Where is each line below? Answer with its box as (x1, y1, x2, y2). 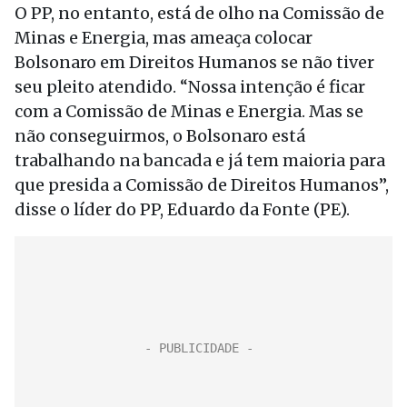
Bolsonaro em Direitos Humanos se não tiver (15, 52, 374, 73)
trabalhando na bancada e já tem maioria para (15, 150, 385, 171)
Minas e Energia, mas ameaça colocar (15, 27, 313, 48)
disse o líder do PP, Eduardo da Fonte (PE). (15, 199, 350, 220)
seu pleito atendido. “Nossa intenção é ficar (15, 76, 365, 97)
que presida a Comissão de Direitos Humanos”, (15, 174, 389, 195)
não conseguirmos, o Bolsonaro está (15, 125, 305, 146)
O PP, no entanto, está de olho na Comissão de (15, 3, 384, 24)
